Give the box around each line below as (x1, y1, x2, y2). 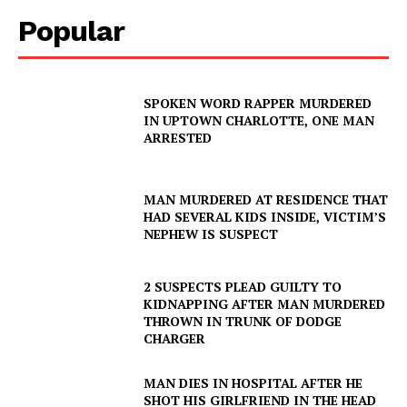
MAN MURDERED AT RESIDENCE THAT (144, 191, 389, 209)
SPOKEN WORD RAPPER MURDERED (144, 94, 372, 113)
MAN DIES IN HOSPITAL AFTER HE (144, 373, 363, 392)
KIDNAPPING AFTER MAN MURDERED (144, 295, 386, 313)
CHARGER (144, 330, 206, 348)
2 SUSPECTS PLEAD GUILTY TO (144, 278, 342, 296)
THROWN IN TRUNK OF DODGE (144, 313, 342, 331)
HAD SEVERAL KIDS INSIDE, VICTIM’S (144, 208, 387, 226)
